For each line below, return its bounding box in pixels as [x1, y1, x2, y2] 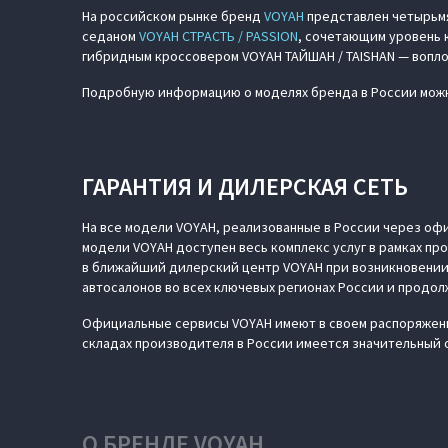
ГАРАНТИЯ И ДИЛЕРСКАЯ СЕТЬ [82, 171, 408, 202]
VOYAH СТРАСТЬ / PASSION [139, 27, 298, 45]
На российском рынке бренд [82, 7, 264, 25]
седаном [82, 27, 139, 45]
